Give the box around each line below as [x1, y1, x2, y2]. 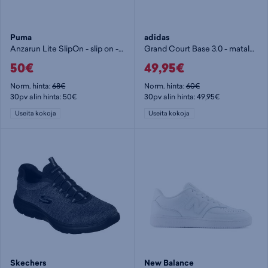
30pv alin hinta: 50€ [10, 91, 77, 102]
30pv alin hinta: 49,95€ [144, 91, 220, 102]
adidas [144, 32, 170, 44]
